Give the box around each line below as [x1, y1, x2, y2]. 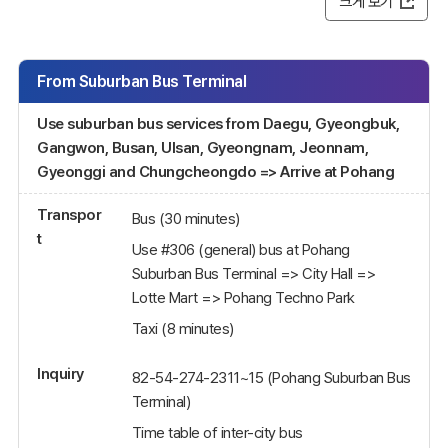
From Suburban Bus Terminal [37, 71, 246, 91]
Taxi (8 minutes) [131, 318, 234, 338]
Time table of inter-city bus [131, 423, 303, 443]
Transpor [37, 204, 101, 224]
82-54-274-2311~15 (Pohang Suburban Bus [131, 368, 411, 388]
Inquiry [37, 364, 84, 384]
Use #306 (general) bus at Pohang [131, 239, 350, 259]
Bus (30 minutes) [131, 208, 240, 228]
